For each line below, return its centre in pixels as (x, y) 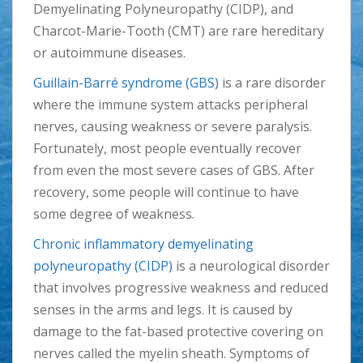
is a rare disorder (272, 83)
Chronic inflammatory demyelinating (143, 244)
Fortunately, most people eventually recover (167, 149)
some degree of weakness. (114, 214)
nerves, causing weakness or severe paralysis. (173, 127)
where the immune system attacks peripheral (171, 105)
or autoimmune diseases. (109, 53)
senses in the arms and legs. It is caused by (163, 310)
